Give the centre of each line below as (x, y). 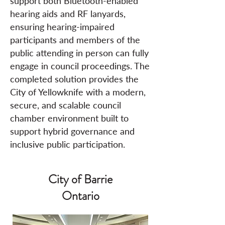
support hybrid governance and (72, 131)
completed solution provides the (74, 79)
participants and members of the (75, 40)
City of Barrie (80, 179)
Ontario (80, 196)
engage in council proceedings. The (80, 66)
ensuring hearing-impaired (62, 27)
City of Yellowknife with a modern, (78, 92)
